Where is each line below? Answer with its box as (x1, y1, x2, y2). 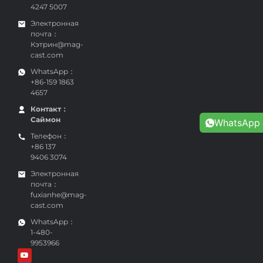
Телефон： (31, 131, 69, 141)
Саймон (31, 115, 60, 124)
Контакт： (31, 104, 68, 114)
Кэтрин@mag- (31, 40, 83, 49)
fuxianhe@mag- (31, 190, 87, 200)
